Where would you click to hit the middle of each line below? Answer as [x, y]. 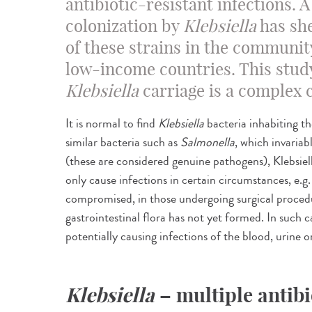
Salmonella [208, 142]
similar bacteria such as [123, 142]
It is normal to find [112, 123]
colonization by [124, 26]
